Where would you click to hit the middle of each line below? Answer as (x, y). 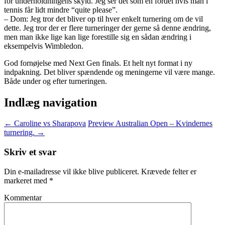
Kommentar (23, 197)
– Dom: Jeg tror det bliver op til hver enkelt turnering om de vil (103, 19)
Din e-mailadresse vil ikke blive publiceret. (72, 171)
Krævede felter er (168, 171)
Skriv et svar (30, 152)
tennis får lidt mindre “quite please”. (61, 10)
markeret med (27, 180)
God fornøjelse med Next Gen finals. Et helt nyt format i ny (98, 63)
